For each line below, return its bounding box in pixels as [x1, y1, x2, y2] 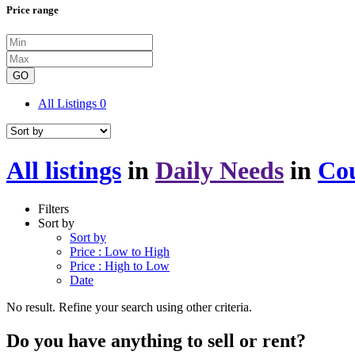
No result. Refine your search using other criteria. [6, 300, 252, 315]
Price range [6, 4, 59, 17]
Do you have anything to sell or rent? [6, 330, 306, 352]
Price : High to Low [70, 259, 170, 273]
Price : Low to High [70, 245, 170, 259]
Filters [38, 202, 69, 216]
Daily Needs [155, 155, 284, 185]
